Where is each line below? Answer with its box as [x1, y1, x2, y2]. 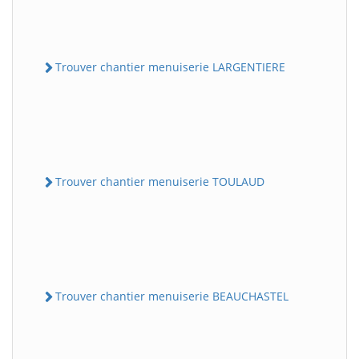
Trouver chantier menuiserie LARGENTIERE [55, 58, 285, 75]
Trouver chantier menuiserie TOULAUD [55, 173, 264, 189]
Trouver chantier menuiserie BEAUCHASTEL [55, 288, 288, 305]
